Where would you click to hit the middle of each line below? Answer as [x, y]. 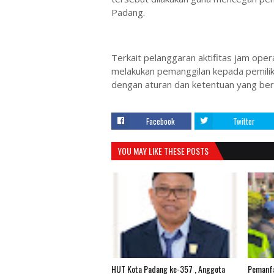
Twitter [244, 121]
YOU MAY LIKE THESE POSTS [163, 151]
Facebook [161, 121]
